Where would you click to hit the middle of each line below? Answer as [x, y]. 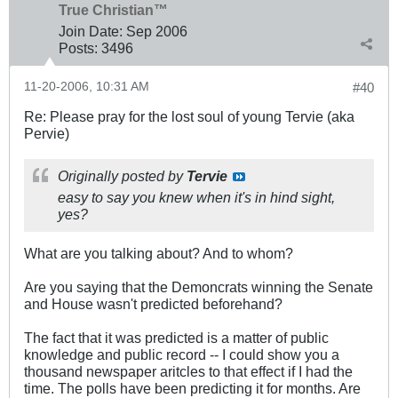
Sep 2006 [157, 32]
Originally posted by [122, 176]
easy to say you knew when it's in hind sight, [196, 198]
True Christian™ [113, 10]
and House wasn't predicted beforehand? [153, 304]
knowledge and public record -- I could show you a [182, 355]
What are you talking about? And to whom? [159, 254]
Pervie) [47, 134]
